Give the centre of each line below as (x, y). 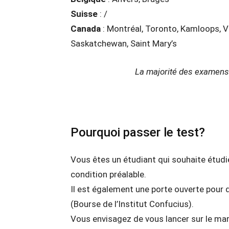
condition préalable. (108, 174)
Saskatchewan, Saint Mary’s (124, 43)
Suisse (84, 14)
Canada (86, 29)
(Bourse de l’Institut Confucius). (132, 204)
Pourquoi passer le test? (138, 132)
